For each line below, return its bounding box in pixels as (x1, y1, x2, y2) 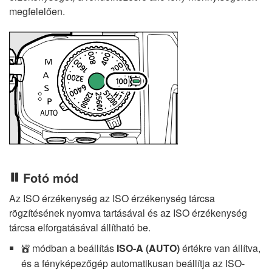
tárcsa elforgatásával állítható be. (9, 220, 151, 235)
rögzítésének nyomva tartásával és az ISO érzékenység (9, 206, 247, 220)
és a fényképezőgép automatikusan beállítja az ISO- (21, 256, 245, 271)
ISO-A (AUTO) (117, 241, 180, 256)
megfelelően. (9, 4, 65, 19)
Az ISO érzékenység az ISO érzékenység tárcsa (9, 191, 215, 206)
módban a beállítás (30, 241, 117, 256)
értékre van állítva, (180, 241, 260, 256)
